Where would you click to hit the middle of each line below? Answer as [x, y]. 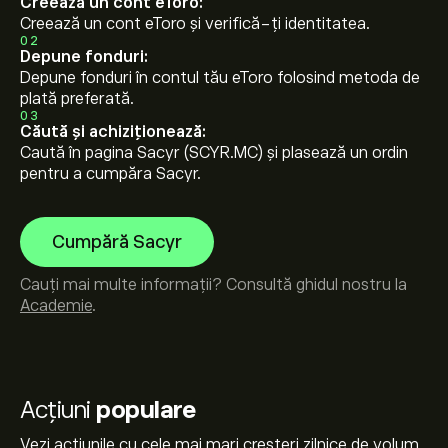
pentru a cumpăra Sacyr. [110, 174]
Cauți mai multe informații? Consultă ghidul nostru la [213, 285]
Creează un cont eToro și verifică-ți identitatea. [195, 24]
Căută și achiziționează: [113, 132]
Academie [56, 306]
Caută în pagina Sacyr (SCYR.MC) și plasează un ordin [214, 153]
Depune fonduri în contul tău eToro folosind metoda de [220, 78]
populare [145, 409]
